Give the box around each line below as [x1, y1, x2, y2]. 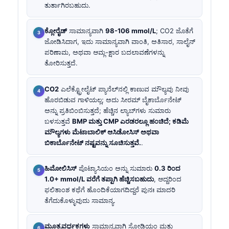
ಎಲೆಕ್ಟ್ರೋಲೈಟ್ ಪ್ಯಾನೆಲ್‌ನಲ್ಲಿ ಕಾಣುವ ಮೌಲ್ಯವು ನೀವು [59, 84, 189, 93]
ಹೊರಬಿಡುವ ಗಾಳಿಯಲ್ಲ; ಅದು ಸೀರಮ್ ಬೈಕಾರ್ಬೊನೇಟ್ [44, 95, 181, 104]
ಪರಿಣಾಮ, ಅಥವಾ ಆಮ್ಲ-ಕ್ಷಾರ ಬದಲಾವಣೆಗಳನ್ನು [44, 48, 165, 57]
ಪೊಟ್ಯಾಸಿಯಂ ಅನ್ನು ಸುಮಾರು [77, 164, 154, 172]
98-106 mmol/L [105, 27, 156, 35]
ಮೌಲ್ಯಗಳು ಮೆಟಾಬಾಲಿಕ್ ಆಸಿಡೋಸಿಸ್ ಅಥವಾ [44, 127, 159, 136]
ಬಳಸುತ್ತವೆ [44, 117, 72, 125]
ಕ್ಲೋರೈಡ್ [44, 27, 67, 35]
